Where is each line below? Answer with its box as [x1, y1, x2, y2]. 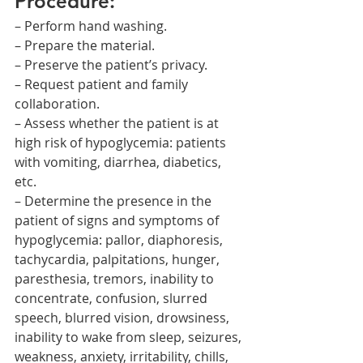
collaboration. [15, 95, 100, 113]
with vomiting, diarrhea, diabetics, [15, 153, 224, 171]
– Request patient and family [15, 75, 191, 93]
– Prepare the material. [15, 36, 155, 54]
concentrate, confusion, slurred [15, 289, 211, 307]
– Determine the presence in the [15, 192, 215, 210]
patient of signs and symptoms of [15, 211, 222, 229]
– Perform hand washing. [15, 17, 167, 35]
